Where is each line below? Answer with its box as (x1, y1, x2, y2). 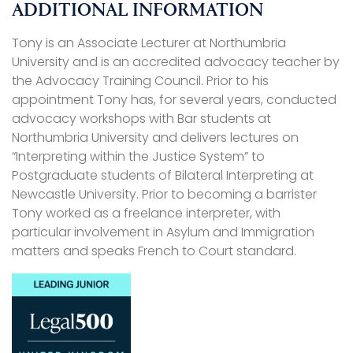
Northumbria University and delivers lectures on (12, 128, 299, 147)
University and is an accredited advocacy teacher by (12, 53, 340, 72)
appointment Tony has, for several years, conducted (12, 91, 336, 110)
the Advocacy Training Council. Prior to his (12, 72, 269, 91)
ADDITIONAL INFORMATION (12, 2, 263, 21)
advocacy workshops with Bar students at (12, 110, 271, 128)
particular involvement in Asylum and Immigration (12, 223, 314, 242)
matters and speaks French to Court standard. (12, 242, 296, 261)
